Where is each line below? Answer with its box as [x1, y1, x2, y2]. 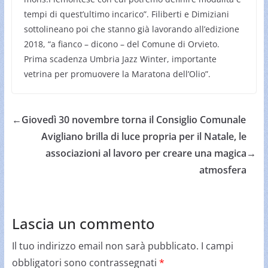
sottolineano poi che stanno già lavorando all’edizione [23, 23, 239, 35]
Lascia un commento [11, 213, 155, 233]
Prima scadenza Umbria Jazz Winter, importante [23, 53, 217, 65]
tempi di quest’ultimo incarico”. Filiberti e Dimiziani [23, 8, 229, 20]
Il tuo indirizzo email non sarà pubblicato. [11, 239, 199, 252]
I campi [200, 239, 233, 252]
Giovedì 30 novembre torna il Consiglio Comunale [21, 112, 246, 126]
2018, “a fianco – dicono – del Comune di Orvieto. [23, 38, 220, 50]
